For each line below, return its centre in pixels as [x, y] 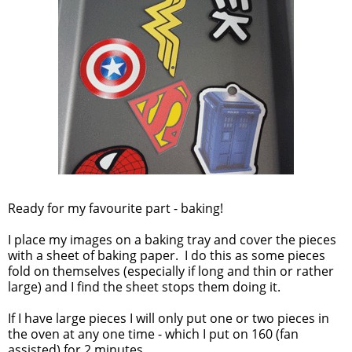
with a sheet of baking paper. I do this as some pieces [167, 256]
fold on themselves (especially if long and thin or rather [171, 271]
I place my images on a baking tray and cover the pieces [172, 240]
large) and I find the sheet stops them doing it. [144, 287]
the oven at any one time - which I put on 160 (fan [153, 334]
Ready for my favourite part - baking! [115, 209]
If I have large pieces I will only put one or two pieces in [169, 319]
